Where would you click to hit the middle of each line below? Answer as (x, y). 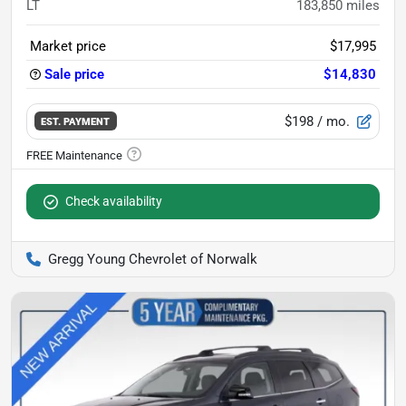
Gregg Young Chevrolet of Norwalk (153, 259)
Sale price (74, 74)
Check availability (114, 201)
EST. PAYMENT (76, 122)
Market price (68, 46)
